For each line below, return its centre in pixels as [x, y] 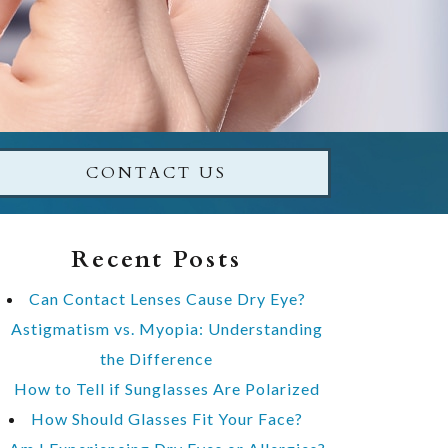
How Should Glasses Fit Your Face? [167, 418]
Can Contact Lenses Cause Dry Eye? [167, 298]
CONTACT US [156, 173]
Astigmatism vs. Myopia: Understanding [167, 328]
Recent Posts [156, 259]
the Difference [156, 358]
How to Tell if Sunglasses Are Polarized [167, 388]
